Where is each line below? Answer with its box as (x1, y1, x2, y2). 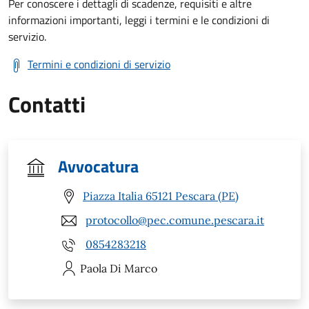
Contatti (8, 87, 86, 121)
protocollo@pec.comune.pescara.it (86, 213, 264, 228)
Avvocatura (58, 153, 139, 179)
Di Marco (110, 261, 157, 275)
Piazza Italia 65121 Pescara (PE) (83, 189, 239, 203)
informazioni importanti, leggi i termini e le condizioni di (8, 11, 270, 28)
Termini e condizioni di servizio (28, 55, 170, 72)
